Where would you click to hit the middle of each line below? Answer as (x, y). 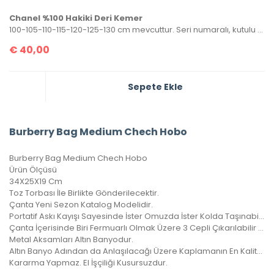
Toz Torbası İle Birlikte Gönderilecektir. (84, 193)
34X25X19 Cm (36, 181)
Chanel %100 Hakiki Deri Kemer (76, 18)
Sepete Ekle (155, 87)
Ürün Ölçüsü (33, 169)
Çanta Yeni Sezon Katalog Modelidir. (81, 204)
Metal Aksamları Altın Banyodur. (71, 239)
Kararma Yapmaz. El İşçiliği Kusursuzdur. (88, 262)
